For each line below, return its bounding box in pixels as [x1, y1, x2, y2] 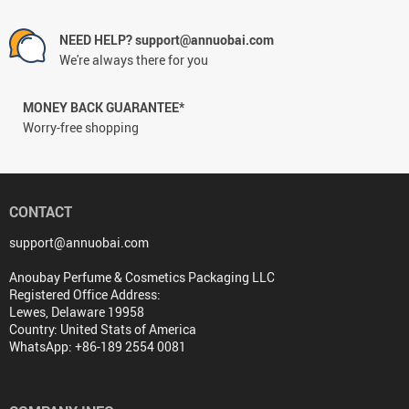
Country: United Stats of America [9, 320, 196, 338]
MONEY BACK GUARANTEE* [23, 99, 184, 116]
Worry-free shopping [23, 119, 139, 136]
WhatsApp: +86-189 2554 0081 [9, 338, 186, 355]
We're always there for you [59, 51, 208, 68]
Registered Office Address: [9, 286, 161, 303]
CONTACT [9, 202, 72, 222]
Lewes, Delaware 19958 [9, 303, 144, 320]
